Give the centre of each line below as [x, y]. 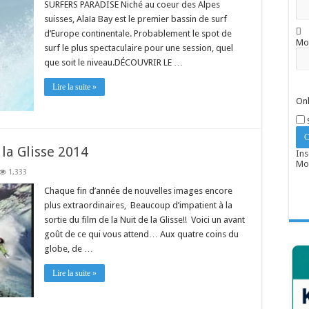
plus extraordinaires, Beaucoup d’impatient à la [138, 205]
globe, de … [69, 249]
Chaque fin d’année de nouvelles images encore [138, 191]
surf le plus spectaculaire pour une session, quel [139, 48]
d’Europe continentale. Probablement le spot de [138, 33]
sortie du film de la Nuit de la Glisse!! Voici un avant [144, 220]
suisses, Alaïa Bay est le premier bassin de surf [136, 19]
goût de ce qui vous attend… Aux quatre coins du [141, 234]
